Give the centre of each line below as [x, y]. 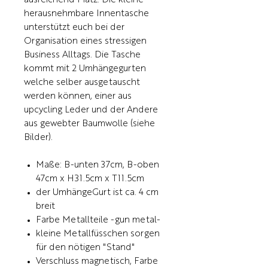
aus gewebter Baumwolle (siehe [89, 124]
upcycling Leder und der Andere [91, 111]
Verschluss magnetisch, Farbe [97, 262]
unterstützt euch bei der [74, 28]
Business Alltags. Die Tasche [82, 56]
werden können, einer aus [78, 97]
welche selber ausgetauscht [82, 83]
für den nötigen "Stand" [85, 248]
